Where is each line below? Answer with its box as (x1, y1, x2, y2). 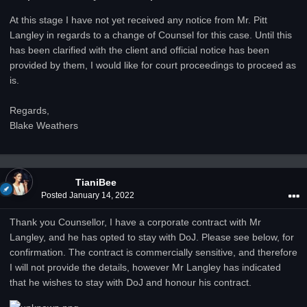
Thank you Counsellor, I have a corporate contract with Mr (10, 217, 261, 228)
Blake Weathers (10, 120, 78, 131)
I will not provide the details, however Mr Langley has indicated (10, 262, 281, 273)
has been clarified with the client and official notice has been (10, 45, 269, 56)
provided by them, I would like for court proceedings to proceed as (10, 60, 296, 71)
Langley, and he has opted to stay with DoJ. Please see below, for (10, 232, 294, 243)
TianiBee (75, 177, 116, 188)
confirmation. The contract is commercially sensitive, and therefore (10, 247, 297, 258)
